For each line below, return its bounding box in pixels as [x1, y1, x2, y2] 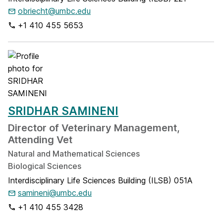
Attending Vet [8, 134, 72, 146]
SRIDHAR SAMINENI [8, 104, 118, 117]
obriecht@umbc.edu [18, 6, 91, 16]
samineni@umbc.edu [18, 188, 92, 198]
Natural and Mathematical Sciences [8, 149, 140, 159]
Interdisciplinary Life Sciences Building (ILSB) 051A [8, 175, 192, 185]
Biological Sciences [8, 161, 81, 171]
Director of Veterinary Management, [8, 122, 180, 134]
